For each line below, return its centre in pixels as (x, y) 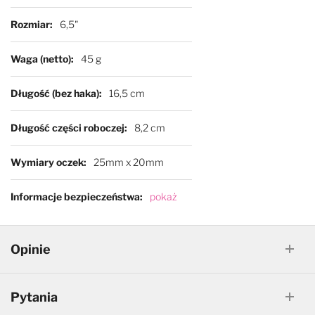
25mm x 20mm (129, 162)
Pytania (34, 297)
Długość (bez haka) (54, 92)
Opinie (31, 249)
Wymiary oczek (46, 161)
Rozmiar (30, 23)
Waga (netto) (40, 58)
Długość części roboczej (67, 127)
